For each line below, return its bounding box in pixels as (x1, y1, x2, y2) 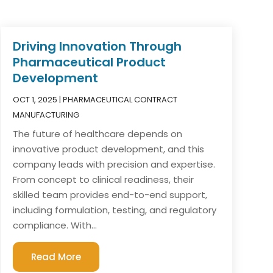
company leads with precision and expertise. (12, 157, 215, 171)
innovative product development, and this (12, 142, 204, 155)
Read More (30, 250, 81, 263)
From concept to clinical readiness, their (12, 172, 194, 186)
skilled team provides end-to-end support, (12, 188, 207, 201)
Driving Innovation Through (12, 37, 182, 55)
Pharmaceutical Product (12, 53, 166, 71)
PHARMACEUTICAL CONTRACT (62, 93, 177, 105)
